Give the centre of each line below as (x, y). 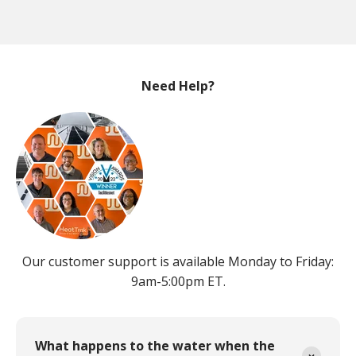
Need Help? (178, 85)
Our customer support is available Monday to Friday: (178, 261)
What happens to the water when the (155, 345)
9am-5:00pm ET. (178, 281)
